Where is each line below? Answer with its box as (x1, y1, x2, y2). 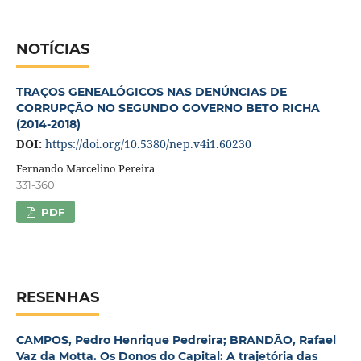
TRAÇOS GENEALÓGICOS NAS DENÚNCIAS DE (15, 85, 287, 100)
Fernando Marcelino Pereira (15, 161, 155, 176)
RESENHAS (15, 288, 99, 307)
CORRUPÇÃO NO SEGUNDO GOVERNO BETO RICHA (15, 101, 320, 116)
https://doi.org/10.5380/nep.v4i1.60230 (44, 136, 251, 152)
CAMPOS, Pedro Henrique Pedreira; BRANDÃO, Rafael (15, 333, 336, 348)
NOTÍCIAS (15, 40, 89, 59)
